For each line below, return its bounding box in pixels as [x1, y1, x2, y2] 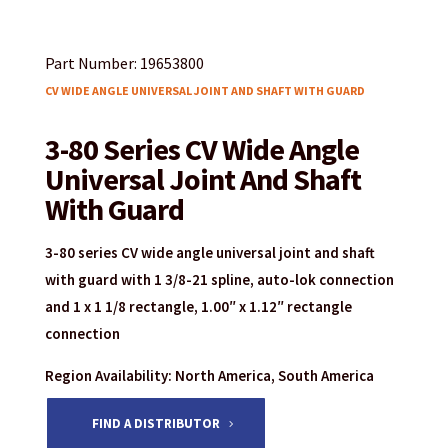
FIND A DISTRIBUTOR [91, 415, 220, 433]
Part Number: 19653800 [44, 52, 204, 73]
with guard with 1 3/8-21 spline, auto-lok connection [44, 269, 394, 289]
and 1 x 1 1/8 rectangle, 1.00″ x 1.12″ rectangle [44, 296, 352, 316]
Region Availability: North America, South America [44, 365, 374, 385]
